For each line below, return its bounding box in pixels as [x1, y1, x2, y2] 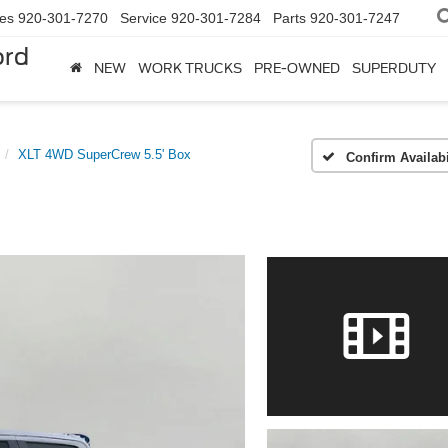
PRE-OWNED [254, 61, 340, 77]
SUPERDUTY [352, 61, 436, 77]
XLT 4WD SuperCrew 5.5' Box [18, 147, 191, 162]
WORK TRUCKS [138, 61, 242, 77]
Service [120, 10, 167, 27]
